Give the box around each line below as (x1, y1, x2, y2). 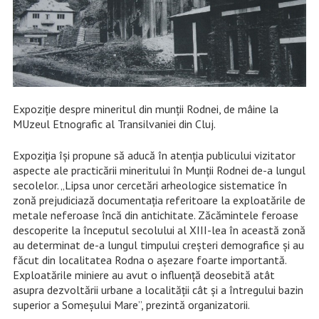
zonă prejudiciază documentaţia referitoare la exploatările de (12, 193, 305, 208)
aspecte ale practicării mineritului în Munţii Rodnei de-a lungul (12, 163, 305, 178)
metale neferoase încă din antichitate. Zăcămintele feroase (12, 208, 298, 223)
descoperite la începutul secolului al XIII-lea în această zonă (12, 223, 305, 238)
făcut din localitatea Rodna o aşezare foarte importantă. (12, 253, 286, 268)
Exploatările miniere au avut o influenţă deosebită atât (12, 268, 275, 283)
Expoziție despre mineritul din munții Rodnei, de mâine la (12, 102, 278, 117)
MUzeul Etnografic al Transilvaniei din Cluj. (12, 117, 216, 132)
